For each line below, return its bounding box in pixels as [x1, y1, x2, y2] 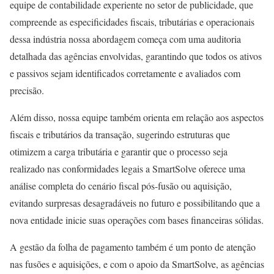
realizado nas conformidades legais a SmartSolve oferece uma [10, 162, 245, 175]
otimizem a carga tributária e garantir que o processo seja [10, 145, 228, 158]
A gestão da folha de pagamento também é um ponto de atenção [10, 240, 256, 253]
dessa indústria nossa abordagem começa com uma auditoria [10, 32, 241, 45]
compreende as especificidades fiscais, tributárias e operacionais [10, 15, 254, 28]
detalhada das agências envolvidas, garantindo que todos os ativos [10, 50, 262, 62]
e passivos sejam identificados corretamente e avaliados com [10, 67, 240, 80]
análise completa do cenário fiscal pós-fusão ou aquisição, [10, 179, 232, 192]
